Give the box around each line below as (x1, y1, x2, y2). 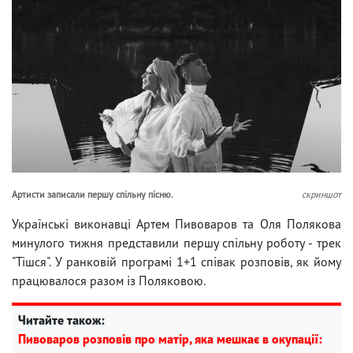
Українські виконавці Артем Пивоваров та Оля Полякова (12, 215, 341, 232)
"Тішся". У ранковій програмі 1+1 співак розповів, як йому (12, 253, 341, 269)
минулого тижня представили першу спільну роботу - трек (12, 234, 341, 251)
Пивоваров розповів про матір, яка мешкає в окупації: (18, 330, 322, 347)
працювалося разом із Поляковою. (12, 272, 206, 288)
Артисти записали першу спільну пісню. (12, 188, 173, 200)
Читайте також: (18, 311, 105, 328)
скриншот (302, 188, 341, 200)
